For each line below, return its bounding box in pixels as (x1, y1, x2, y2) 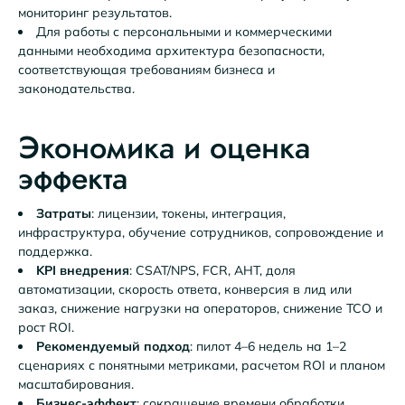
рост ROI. (18, 319, 74, 336)
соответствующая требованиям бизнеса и (18, 61, 275, 78)
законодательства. (18, 80, 135, 97)
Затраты (36, 205, 91, 222)
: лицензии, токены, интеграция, (91, 205, 286, 222)
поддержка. (18, 243, 92, 260)
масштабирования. (18, 376, 134, 393)
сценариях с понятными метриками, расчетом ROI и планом (18, 357, 385, 374)
